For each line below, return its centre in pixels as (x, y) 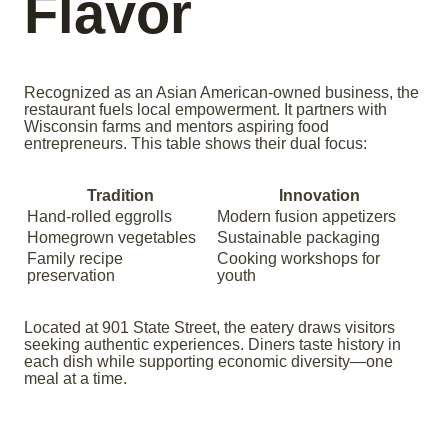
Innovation (319, 196)
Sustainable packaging (298, 238)
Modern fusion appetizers (306, 217)
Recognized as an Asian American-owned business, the (221, 93)
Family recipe (75, 259)
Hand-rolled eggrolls (99, 217)
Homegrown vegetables (111, 238)
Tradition (120, 196)
